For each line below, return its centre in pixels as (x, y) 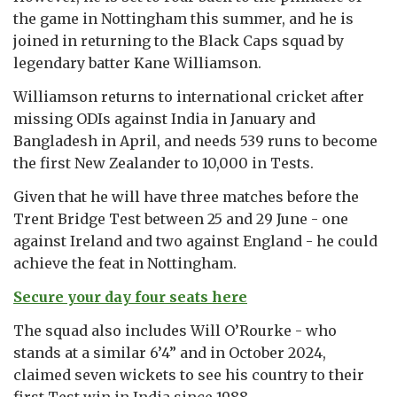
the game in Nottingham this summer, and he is (183, 18)
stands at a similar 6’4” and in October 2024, (170, 352)
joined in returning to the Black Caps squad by (179, 40)
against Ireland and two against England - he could (195, 241)
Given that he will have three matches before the (186, 196)
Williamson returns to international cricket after (189, 96)
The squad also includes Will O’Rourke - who (175, 330)
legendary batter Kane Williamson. (137, 62)
